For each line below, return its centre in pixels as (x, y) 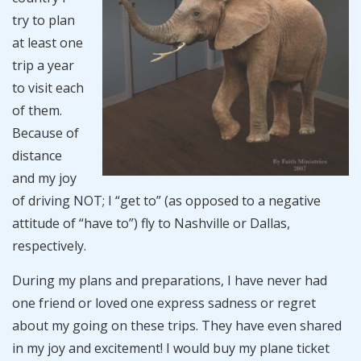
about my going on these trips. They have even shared (177, 326)
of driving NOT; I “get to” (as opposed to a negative (166, 201)
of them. (37, 110)
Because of (46, 133)
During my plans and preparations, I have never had (170, 280)
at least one (48, 43)
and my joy (44, 178)
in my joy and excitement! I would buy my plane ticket (171, 348)
